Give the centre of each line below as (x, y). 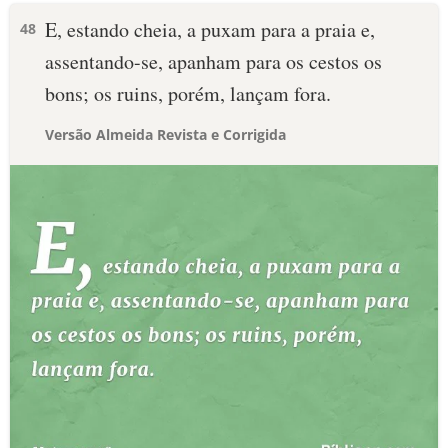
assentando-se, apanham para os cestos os (213, 61)
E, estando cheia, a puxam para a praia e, (210, 29)
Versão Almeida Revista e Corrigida (165, 134)
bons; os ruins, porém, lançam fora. (188, 93)
